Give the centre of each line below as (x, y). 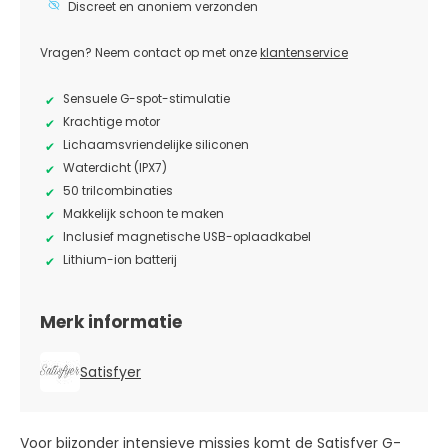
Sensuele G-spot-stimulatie (146, 98)
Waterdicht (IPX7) (115, 167)
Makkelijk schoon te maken (143, 213)
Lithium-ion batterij (120, 259)
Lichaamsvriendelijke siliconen (156, 144)
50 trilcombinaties (118, 190)
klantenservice (304, 52)
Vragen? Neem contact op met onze (150, 52)
